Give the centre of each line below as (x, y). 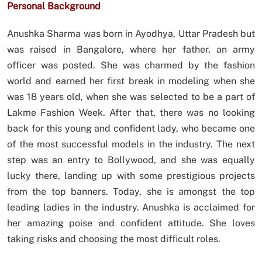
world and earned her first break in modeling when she (131, 81)
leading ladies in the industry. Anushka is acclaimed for (131, 208)
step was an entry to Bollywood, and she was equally (131, 160)
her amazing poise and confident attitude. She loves (131, 223)
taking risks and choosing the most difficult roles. (114, 239)
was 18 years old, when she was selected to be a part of (131, 97)
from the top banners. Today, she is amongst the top (131, 192)
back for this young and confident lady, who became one (131, 129)
